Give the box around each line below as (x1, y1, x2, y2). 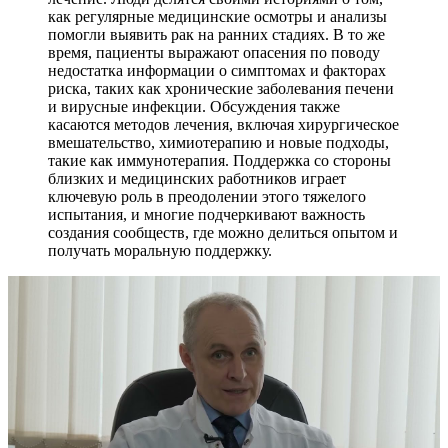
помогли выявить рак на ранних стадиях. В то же (48, 26, 385, 44)
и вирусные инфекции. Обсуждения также (48, 98, 340, 116)
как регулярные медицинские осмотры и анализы (48, 8, 387, 26)
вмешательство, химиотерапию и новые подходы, (48, 134, 389, 152)
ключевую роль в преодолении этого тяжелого (48, 188, 366, 206)
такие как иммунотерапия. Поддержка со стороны (48, 152, 391, 170)
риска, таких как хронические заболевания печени (48, 80, 394, 98)
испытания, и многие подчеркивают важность (48, 206, 365, 224)
